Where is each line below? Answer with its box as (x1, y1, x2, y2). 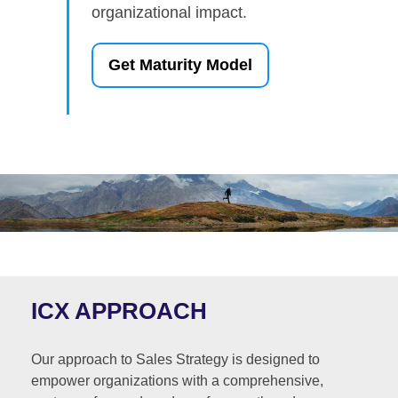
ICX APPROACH (31, 297, 207, 324)
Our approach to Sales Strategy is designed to (31, 351, 320, 367)
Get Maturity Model (108, 55, 252, 74)
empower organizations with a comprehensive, (31, 372, 323, 388)
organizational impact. (92, 3, 247, 21)
